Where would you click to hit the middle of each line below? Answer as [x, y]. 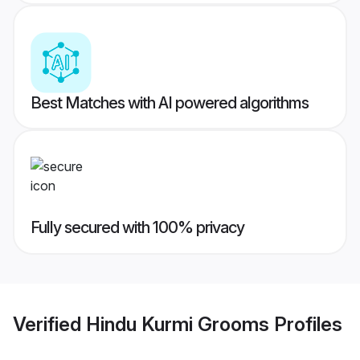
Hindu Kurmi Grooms [178, 324]
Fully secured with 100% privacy [137, 228]
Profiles [306, 324]
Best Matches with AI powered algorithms [170, 103]
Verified [49, 324]
